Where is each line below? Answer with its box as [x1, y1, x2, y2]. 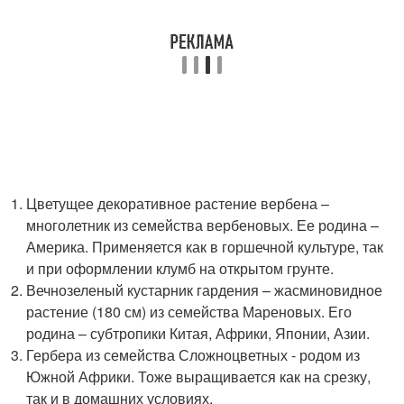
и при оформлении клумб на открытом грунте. [26, 258, 335, 279]
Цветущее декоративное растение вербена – [26, 193, 330, 214]
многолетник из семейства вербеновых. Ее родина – [26, 215, 380, 235]
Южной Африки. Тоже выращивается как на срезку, [26, 366, 372, 387]
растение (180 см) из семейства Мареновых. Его [26, 301, 353, 322]
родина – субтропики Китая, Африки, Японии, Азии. [26, 323, 371, 344]
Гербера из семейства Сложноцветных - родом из [26, 344, 361, 365]
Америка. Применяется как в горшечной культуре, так [26, 236, 384, 257]
